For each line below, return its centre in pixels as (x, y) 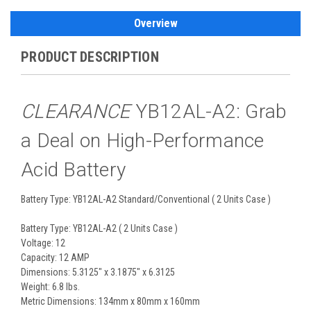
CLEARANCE (76, 111)
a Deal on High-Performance (143, 140)
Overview (155, 23)
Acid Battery (73, 169)
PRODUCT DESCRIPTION (90, 57)
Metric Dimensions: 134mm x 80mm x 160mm (110, 301)
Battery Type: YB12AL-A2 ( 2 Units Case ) (99, 228)
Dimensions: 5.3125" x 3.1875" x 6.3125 (98, 272)
